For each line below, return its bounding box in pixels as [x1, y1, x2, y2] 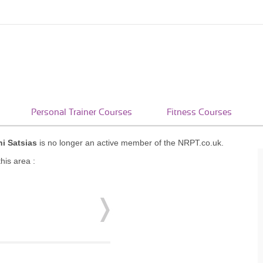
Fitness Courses [166, 108, 232, 117]
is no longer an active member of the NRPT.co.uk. [37, 138, 224, 147]
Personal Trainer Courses [31, 108, 132, 117]
